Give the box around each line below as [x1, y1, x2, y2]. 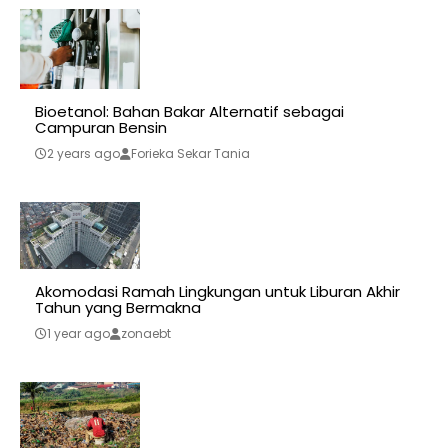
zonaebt [121, 325, 171, 343]
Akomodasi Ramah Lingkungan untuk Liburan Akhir [35, 281, 400, 303]
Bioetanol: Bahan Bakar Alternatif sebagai [35, 100, 344, 122]
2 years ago [47, 144, 120, 162]
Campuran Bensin [35, 116, 167, 138]
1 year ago [47, 325, 110, 343]
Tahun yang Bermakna [35, 297, 201, 319]
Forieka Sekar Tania [131, 144, 250, 162]
